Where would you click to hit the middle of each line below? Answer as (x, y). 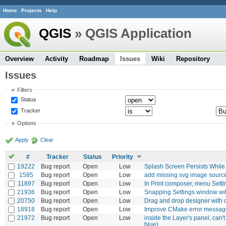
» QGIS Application (131, 33)
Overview (19, 59)
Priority (123, 156)
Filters (24, 90)
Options (26, 123)
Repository (193, 59)
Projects (32, 11)
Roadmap (94, 59)
